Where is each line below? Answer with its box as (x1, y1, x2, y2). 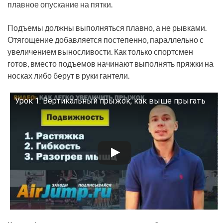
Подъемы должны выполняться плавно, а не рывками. (7, 22, 207, 32)
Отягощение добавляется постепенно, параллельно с (7, 34, 204, 44)
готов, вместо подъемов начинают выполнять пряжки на (7, 58, 214, 68)
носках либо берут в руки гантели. (7, 70, 129, 80)
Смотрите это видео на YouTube (10, 103, 115, 113)
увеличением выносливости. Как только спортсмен (7, 46, 193, 56)
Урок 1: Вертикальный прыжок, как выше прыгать (15, 96, 206, 106)
